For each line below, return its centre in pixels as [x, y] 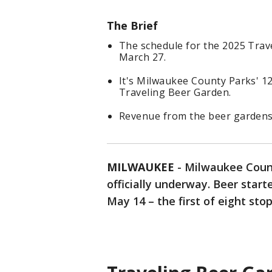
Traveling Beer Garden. [175, 93]
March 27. [143, 57]
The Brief [132, 26]
